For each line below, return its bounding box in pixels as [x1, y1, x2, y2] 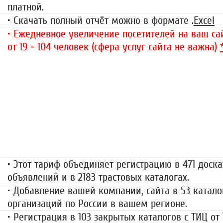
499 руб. [113, 127, 161, 145]
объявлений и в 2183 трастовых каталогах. [7, 171, 189, 184]
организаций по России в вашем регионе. [7, 197, 187, 211]
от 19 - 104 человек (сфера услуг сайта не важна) [7, 40, 220, 54]
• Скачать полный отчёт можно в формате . [7, 14, 194, 27]
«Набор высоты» [108, 107, 166, 118]
